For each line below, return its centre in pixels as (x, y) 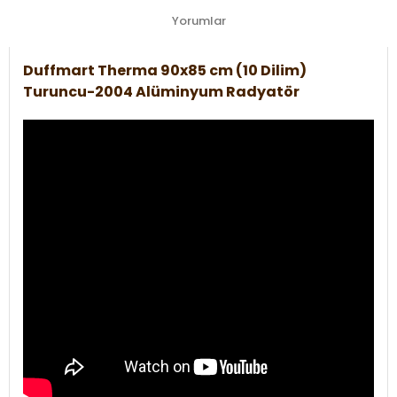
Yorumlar (198, 20)
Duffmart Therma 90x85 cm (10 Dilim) (165, 70)
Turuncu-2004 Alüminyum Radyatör (161, 91)
